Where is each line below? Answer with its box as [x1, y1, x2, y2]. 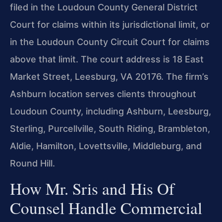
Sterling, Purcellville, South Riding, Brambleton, [10, 123, 210, 134]
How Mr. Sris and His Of [10, 177, 174, 199]
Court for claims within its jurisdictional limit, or [10, 19, 210, 30]
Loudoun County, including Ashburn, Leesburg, [10, 106, 211, 116]
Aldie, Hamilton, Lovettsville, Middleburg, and [10, 140, 202, 151]
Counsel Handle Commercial [10, 196, 202, 219]
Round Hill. [10, 158, 55, 168]
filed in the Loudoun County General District [10, 1, 198, 12]
